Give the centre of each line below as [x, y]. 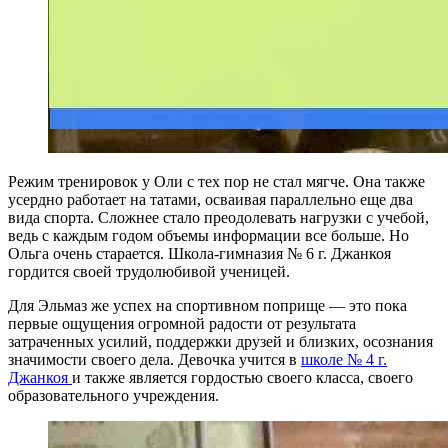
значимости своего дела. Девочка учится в [154, 359]
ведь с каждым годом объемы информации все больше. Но [208, 235]
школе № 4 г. [344, 359]
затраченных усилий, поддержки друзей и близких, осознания [220, 341]
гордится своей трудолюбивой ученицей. [149, 271]
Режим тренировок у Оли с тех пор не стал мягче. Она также [216, 181]
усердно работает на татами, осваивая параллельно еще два [210, 199]
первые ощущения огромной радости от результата [182, 323]
